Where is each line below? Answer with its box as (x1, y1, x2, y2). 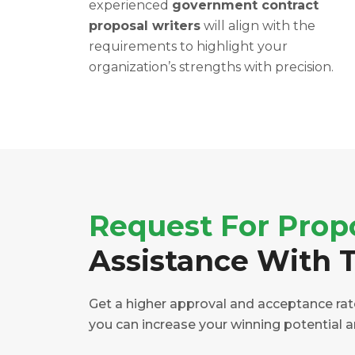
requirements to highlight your (89, 39, 288, 55)
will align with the (200, 18, 315, 34)
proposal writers (89, 18, 200, 34)
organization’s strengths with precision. (89, 59, 334, 75)
